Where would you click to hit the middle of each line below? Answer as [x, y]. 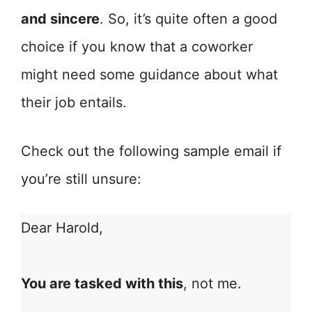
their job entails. [74, 102]
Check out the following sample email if [151, 151]
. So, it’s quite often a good [188, 19]
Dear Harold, [62, 228]
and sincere [60, 19]
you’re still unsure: [81, 179]
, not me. [212, 283]
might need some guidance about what [149, 75]
